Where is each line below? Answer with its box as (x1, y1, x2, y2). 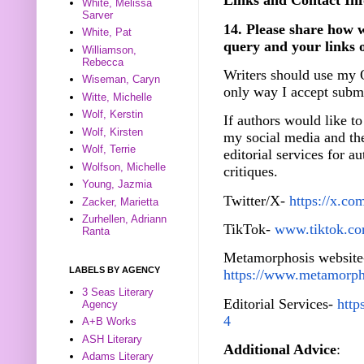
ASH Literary (82, 332, 143, 345)
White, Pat (82, 26, 132, 39)
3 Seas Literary (82, 285, 154, 298)
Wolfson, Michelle (82, 160, 167, 173)
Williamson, (82, 43, 137, 56)
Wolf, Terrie (82, 143, 136, 156)
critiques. (223, 163, 278, 180)
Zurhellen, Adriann (82, 213, 167, 226)
